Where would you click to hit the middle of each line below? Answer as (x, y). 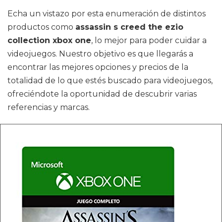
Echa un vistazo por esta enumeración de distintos (107, 14)
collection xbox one (49, 40)
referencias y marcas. (49, 107)
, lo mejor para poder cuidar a (149, 40)
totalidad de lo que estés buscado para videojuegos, (110, 81)
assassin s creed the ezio (129, 27)
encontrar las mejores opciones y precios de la (98, 67)
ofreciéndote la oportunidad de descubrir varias (102, 94)
